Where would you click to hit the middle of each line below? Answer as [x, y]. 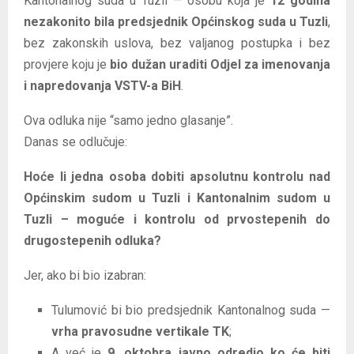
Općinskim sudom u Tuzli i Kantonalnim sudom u [177, 198]
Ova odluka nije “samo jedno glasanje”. [128, 120]
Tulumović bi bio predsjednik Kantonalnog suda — [191, 310]
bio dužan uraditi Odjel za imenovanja [220, 64]
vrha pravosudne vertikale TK [140, 331]
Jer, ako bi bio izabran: [85, 275]
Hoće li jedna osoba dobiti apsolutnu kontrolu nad [177, 176]
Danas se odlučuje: [75, 141]
